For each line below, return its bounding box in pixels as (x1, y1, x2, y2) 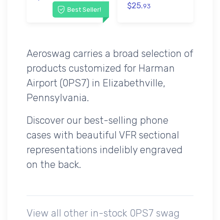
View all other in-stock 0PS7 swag (27, 207, 180, 219)
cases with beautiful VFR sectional (27, 129, 179, 141)
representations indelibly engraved (27, 143, 183, 156)
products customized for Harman (27, 62, 175, 74)
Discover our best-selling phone (27, 114, 168, 126)
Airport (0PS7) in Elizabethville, (27, 77, 165, 89)
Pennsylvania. (27, 91, 89, 104)
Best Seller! (67, 5, 101, 13)
